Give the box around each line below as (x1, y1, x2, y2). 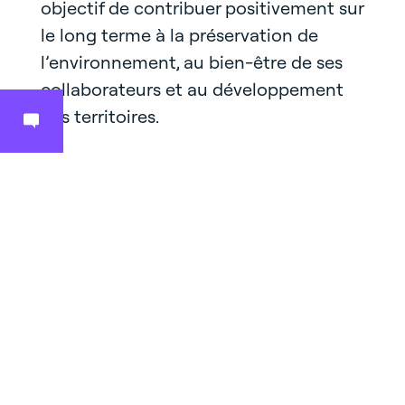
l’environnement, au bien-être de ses (40, 51, 343, 73)
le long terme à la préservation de (40, 24, 318, 46)
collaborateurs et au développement (40, 78, 344, 100)
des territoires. (40, 105, 159, 127)
